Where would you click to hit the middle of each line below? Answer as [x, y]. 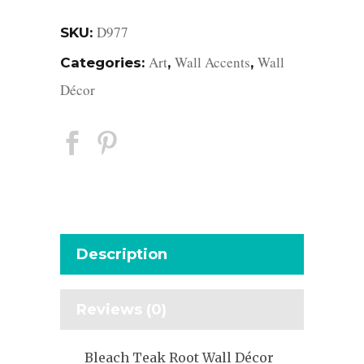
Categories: [104, 62]
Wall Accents [212, 62]
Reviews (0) [121, 309]
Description [122, 254]
